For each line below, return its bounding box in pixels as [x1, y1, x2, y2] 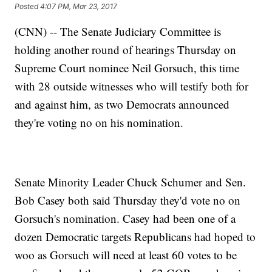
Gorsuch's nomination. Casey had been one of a [15, 211, 236, 226]
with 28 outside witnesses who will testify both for [15, 78, 249, 94]
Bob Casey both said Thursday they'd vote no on [15, 192, 241, 208]
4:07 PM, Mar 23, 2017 [40, 1, 118, 11]
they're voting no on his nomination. [15, 115, 184, 131]
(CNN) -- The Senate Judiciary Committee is [15, 24, 222, 39]
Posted [15, 1, 41, 11]
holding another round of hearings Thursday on [15, 42, 237, 58]
